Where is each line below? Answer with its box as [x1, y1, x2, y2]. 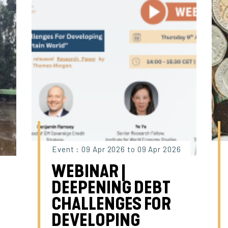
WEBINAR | [51, 161, 126, 182]
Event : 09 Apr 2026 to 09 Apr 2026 [52, 144, 181, 154]
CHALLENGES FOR [51, 193, 172, 214]
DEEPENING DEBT [51, 177, 171, 198]
